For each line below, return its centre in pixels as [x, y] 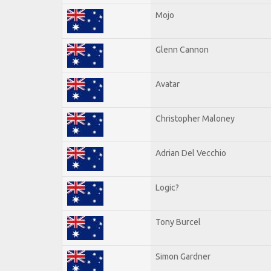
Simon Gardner [183, 256]
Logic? [167, 187]
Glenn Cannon [182, 49]
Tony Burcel [178, 222]
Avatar [168, 84]
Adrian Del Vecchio [191, 153]
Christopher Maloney [195, 118]
